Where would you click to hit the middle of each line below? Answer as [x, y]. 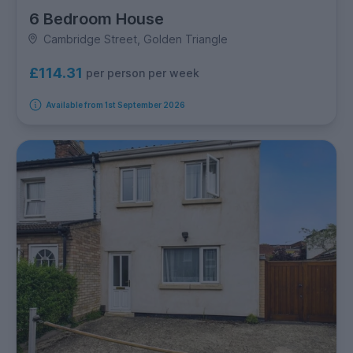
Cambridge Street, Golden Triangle [135, 39]
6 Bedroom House [97, 19]
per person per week [143, 73]
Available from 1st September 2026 [115, 104]
